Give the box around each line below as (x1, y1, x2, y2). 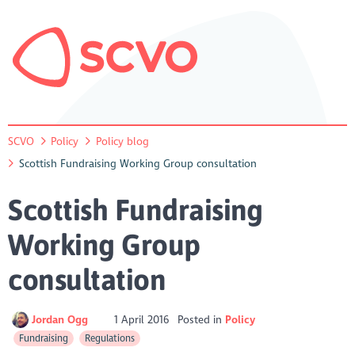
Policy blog (95, 134, 149, 148)
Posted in (177, 312, 225, 326)
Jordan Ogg (31, 312, 91, 326)
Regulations (84, 332, 135, 344)
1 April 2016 (111, 312, 173, 326)
